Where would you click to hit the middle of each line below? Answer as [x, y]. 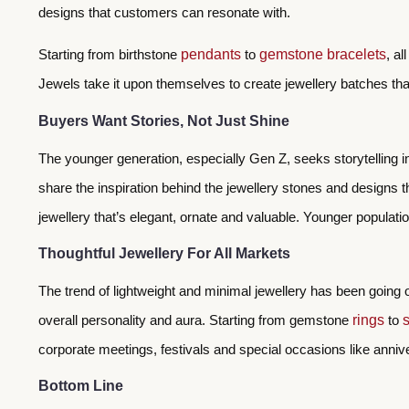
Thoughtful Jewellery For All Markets [164, 253]
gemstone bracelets [323, 55]
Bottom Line [81, 386]
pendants [211, 55]
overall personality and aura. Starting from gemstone [195, 320]
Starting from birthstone [110, 55]
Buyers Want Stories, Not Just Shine [164, 121]
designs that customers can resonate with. [166, 12]
